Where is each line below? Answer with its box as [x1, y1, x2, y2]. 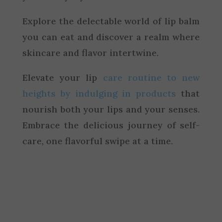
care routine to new [103, 71, 200, 83]
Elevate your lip [22, 71, 103, 83]
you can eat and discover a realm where [22, 31, 200, 43]
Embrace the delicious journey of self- [22, 119, 200, 131]
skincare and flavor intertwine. [22, 47, 159, 58]
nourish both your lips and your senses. [22, 103, 200, 115]
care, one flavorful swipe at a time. [22, 135, 173, 147]
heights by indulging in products [22, 87, 176, 99]
